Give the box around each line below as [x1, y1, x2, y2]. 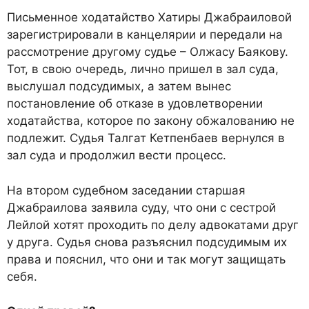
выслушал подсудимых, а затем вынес [7, 79, 231, 94]
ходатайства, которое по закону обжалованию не [7, 114, 295, 128]
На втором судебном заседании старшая [7, 183, 246, 197]
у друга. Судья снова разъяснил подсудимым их [7, 235, 287, 249]
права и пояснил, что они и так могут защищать [7, 252, 286, 266]
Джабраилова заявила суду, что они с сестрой [7, 200, 276, 215]
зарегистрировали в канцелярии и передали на [7, 28, 283, 42]
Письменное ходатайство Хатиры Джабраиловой [7, 10, 292, 25]
